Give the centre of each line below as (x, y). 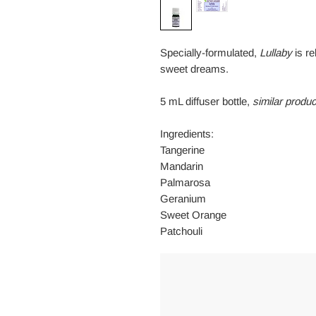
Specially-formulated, (210, 53)
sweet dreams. (194, 69)
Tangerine (182, 150)
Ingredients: (187, 134)
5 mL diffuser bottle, (206, 102)
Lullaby (276, 53)
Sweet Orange (193, 215)
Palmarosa (185, 183)
